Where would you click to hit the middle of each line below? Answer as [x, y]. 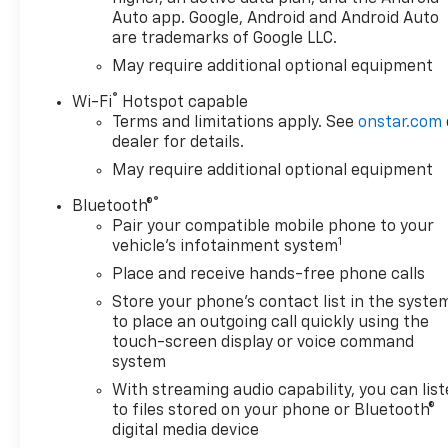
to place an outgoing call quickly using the [271, 323]
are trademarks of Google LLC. [225, 39]
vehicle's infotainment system [225, 247]
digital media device [186, 431]
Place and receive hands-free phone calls [269, 275]
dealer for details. [178, 143]
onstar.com [400, 123]
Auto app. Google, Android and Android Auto [276, 19]
